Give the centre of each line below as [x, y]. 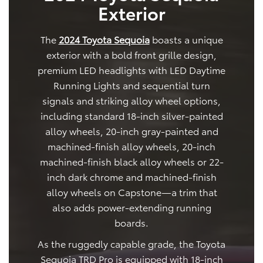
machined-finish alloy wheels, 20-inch [131, 146]
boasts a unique [186, 39]
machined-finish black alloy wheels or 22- [131, 161]
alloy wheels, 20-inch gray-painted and [131, 130]
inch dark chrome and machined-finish [131, 176]
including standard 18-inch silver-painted [131, 115]
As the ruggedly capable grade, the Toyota [131, 243]
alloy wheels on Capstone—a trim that [131, 191]
